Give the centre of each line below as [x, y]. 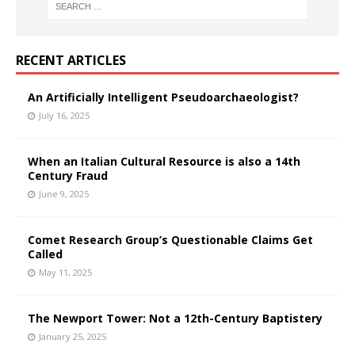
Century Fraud [68, 175]
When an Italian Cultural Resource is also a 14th [164, 161]
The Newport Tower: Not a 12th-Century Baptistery [175, 318]
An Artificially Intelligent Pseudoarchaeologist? [163, 97]
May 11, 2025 [65, 272]
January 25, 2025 [73, 336]
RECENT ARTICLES [71, 60]
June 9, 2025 [64, 193]
